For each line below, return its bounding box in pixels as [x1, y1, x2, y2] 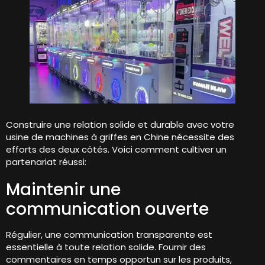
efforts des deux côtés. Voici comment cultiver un [6, 143, 227, 156]
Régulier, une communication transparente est [6, 228, 212, 241]
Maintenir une [6, 178, 121, 202]
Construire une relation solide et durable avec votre [6, 118, 234, 131]
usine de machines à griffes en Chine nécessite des [6, 131, 234, 144]
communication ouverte [6, 198, 209, 221]
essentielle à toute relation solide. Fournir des [6, 241, 206, 254]
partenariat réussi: [6, 156, 86, 169]
